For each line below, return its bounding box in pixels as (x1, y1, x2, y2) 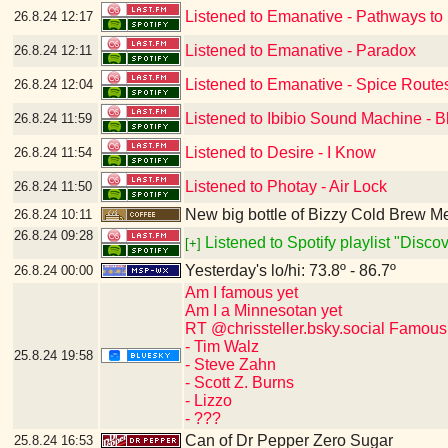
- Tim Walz (184, 338, 259, 355)
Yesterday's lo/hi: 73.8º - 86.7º (184, 262, 396, 279)
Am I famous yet (184, 284, 298, 301)
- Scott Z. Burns (184, 374, 294, 391)
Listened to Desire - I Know (184, 144, 376, 161)
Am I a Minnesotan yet (184, 302, 342, 319)
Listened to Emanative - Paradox (184, 42, 416, 59)
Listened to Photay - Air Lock (184, 178, 387, 195)
